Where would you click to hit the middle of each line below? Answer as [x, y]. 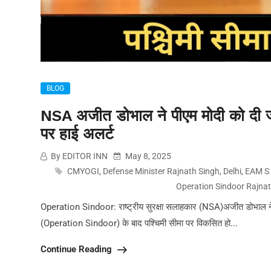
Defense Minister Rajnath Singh [162, 171]
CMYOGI [83, 171]
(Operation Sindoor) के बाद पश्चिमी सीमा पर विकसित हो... [139, 223]
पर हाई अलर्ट [77, 134]
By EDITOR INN [78, 156]
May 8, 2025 [147, 156]
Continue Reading [77, 249]
